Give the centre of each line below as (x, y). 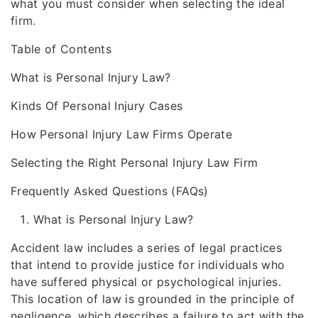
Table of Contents (61, 49)
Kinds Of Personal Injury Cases (97, 106)
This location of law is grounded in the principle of (153, 299)
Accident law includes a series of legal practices (147, 248)
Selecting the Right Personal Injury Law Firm (135, 163)
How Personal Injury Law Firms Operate (121, 134)
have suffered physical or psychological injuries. (146, 282)
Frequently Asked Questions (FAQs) (110, 191)
